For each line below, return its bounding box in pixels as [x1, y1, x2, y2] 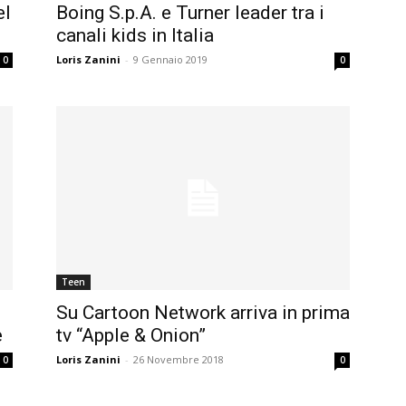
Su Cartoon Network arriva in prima [56, 302, 350, 324]
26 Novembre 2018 [133, 353, 224, 367]
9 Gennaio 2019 [133, 53, 208, 67]
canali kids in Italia [56, 24, 214, 47]
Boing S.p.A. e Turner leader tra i [56, 2, 324, 24]
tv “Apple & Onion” [56, 324, 206, 347]
